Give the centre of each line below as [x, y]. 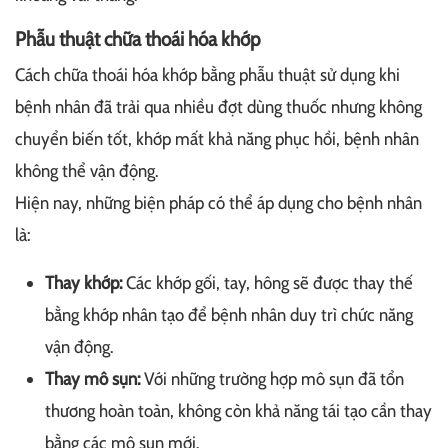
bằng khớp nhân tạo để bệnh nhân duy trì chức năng [229, 315]
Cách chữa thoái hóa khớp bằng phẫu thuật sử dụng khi [207, 75]
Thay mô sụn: [92, 379]
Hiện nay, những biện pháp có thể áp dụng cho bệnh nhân [218, 203]
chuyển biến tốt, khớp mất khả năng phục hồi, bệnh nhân [217, 139]
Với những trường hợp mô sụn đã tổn [272, 379]
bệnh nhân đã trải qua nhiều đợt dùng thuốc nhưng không [218, 107]
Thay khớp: [83, 283]
